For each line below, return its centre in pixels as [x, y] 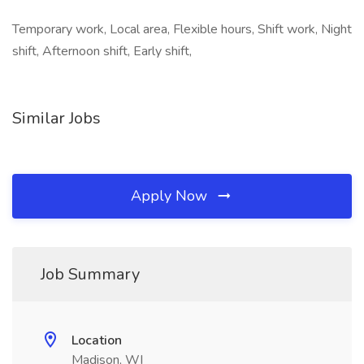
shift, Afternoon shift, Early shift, [102, 51]
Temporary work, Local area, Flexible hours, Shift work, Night [182, 29]
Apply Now [171, 196]
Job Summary [90, 274]
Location [97, 340]
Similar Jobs [56, 118]
